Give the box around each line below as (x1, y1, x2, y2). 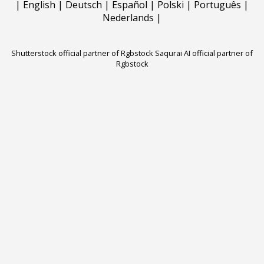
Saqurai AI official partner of (155, 47, 253, 58)
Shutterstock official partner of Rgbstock (11, 47, 153, 58)
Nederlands (103, 11, 154, 24)
